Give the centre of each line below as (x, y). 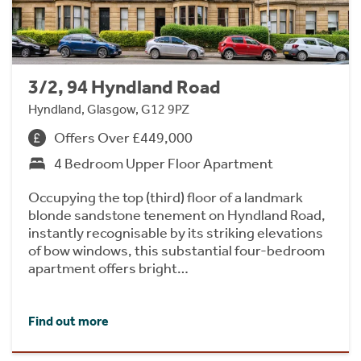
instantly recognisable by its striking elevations (176, 233)
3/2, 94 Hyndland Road (124, 87)
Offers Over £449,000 (123, 138)
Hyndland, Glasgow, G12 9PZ (109, 110)
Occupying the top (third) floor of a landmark (166, 198)
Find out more (68, 322)
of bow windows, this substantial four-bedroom (176, 251)
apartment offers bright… (108, 269)
